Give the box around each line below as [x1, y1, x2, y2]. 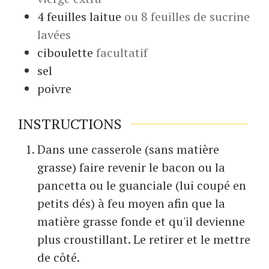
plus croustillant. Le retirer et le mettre [37, 231, 250, 248]
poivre [37, 80, 71, 97]
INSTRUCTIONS [18, 114, 122, 134]
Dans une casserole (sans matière [37, 141, 219, 158]
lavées [37, 26, 71, 43]
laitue [89, 8, 121, 25]
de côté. [37, 249, 80, 266]
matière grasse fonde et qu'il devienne [37, 213, 245, 230]
